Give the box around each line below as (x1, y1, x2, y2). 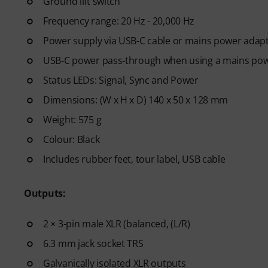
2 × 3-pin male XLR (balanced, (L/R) (43, 217, 190, 230)
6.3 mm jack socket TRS (43, 236, 144, 250)
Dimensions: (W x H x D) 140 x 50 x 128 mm (43, 93, 229, 106)
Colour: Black (43, 132, 100, 146)
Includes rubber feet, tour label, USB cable (43, 152, 226, 166)
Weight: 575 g (43, 112, 102, 126)
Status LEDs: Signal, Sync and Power (43, 73, 199, 87)
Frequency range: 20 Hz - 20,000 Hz (43, 14, 195, 28)
